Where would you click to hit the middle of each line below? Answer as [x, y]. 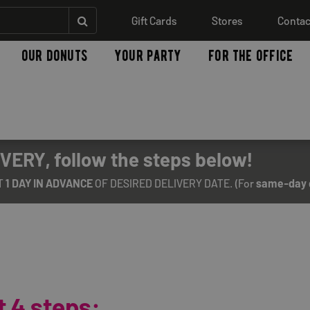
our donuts [54, 56]
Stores [227, 20]
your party [148, 56]
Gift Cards [154, 20]
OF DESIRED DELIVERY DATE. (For [174, 183]
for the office [251, 56]
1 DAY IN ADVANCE [49, 183]
